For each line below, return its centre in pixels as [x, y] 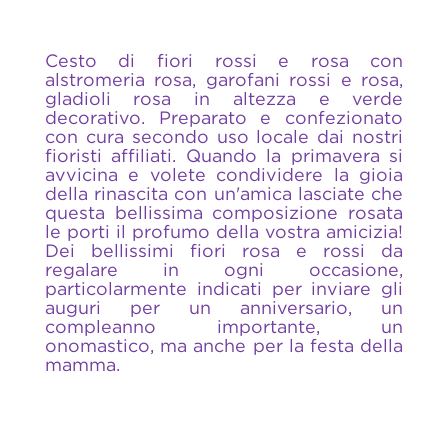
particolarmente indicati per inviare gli [224, 289]
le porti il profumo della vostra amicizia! [224, 232]
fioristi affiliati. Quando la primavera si [224, 156]
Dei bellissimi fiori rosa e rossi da [224, 251]
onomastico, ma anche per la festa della [224, 346]
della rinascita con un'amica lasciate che [224, 194]
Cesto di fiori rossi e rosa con [224, 61]
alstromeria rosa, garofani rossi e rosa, [224, 80]
